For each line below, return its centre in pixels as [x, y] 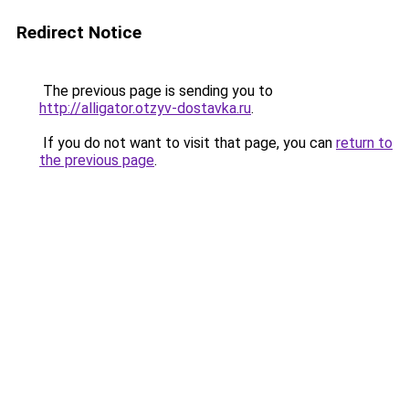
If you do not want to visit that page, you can [188, 143]
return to [364, 143]
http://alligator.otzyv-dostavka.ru [145, 108]
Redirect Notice [79, 32]
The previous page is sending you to [156, 91]
